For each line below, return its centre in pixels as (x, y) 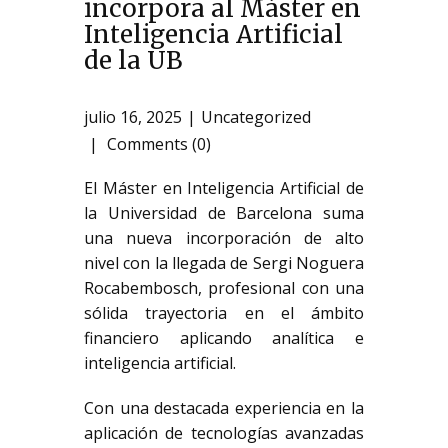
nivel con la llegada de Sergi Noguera (224, 263)
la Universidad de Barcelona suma (224, 213)
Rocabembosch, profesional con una (224, 288)
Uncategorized (256, 117)
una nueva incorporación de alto (224, 238)
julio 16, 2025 (133, 117)
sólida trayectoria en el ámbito (224, 313)
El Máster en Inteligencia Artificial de (224, 188)
